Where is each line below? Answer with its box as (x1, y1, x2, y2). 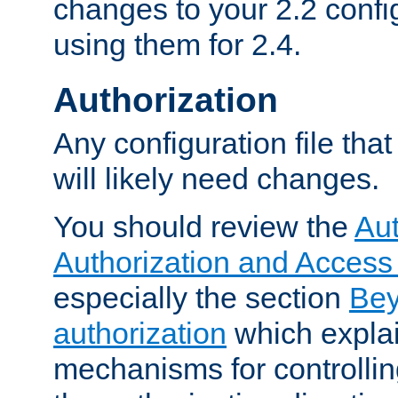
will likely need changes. (53, 162, 379, 196)
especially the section (53, 281, 349, 315)
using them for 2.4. (53, 28, 301, 62)
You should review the (53, 210, 354, 244)
